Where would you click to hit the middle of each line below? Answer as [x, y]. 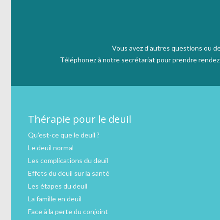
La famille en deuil [55, 199]
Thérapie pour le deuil [80, 119]
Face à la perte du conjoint [68, 212]
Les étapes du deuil [58, 186]
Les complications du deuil [68, 161]
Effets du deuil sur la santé [69, 173]
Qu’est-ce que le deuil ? [64, 135]
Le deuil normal [51, 148]
